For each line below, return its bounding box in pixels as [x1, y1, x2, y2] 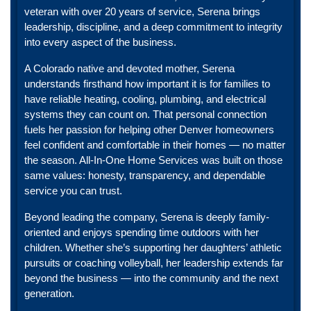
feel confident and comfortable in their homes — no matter [24, 139, 285, 151]
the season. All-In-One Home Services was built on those [24, 154, 283, 167]
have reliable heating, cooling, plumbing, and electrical [24, 93, 266, 106]
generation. [24, 287, 74, 300]
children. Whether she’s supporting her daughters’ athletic [24, 242, 282, 254]
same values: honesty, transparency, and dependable [24, 169, 265, 182]
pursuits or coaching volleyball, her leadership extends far [24, 257, 283, 269]
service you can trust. [24, 185, 122, 197]
